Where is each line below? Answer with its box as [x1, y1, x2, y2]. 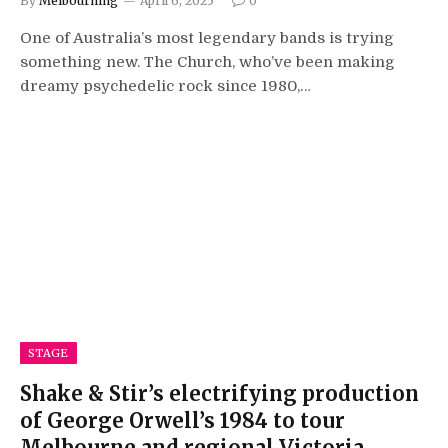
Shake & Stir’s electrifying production [20, 380, 419, 406]
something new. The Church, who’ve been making [20, 53, 395, 71]
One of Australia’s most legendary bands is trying [20, 29, 394, 47]
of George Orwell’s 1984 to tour [20, 407, 345, 433]
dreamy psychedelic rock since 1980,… [20, 77, 311, 95]
